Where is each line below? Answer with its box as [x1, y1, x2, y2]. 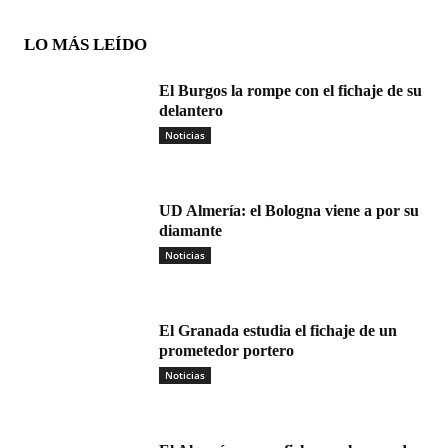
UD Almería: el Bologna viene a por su [159, 202, 419, 220]
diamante [159, 222, 222, 240]
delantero [159, 102, 223, 120]
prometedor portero [159, 342, 294, 360]
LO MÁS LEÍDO [24, 35, 147, 55]
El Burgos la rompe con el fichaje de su [159, 82, 422, 100]
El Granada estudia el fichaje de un [159, 322, 397, 340]
